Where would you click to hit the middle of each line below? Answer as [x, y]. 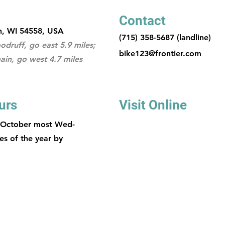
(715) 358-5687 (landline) [165, 37]
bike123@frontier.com [160, 53]
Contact [142, 21]
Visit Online [153, 105]
